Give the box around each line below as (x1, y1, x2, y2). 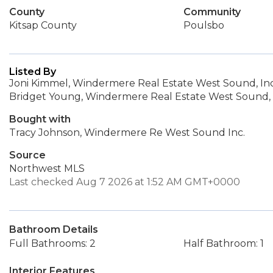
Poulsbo (183, 19, 224, 31)
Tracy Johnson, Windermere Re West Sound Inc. (9, 127, 245, 138)
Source (9, 149, 46, 161)
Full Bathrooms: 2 (9, 238, 96, 249)
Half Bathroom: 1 (183, 238, 264, 249)
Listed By (9, 66, 56, 77)
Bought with (9, 113, 71, 125)
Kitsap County (9, 19, 77, 31)
